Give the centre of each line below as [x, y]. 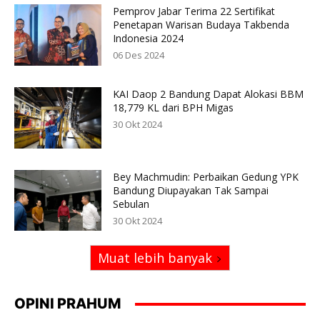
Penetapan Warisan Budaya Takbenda [201, 25]
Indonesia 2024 [149, 39]
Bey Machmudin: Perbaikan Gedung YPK [206, 176]
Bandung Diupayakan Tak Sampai [191, 190]
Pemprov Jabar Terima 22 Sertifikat [194, 11]
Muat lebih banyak [155, 258]
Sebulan [131, 204]
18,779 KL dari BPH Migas [174, 107]
